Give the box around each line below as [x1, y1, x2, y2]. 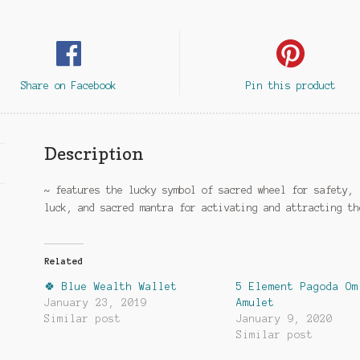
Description [44, 141, 145, 164]
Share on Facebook [20, 80, 117, 91]
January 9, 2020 [235, 313, 333, 325]
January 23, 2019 [44, 297, 148, 309]
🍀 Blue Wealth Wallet [44, 281, 178, 293]
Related [44, 256, 84, 267]
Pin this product [245, 80, 336, 91]
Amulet [235, 297, 275, 309]
